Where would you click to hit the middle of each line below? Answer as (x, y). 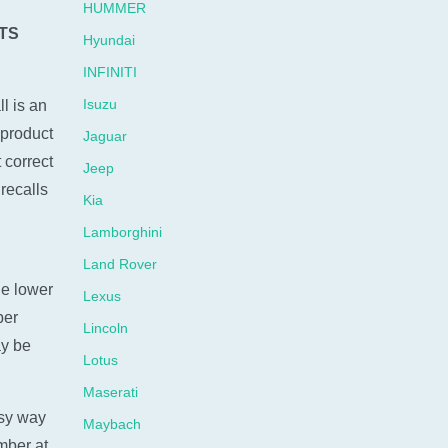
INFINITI (110, 72)
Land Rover (120, 264)
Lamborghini (123, 232)
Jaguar (105, 136)
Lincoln (106, 328)
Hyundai (109, 40)
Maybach (112, 424)
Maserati (111, 392)
